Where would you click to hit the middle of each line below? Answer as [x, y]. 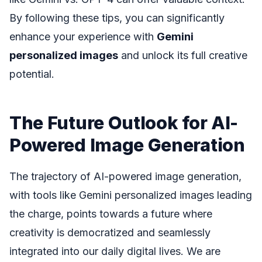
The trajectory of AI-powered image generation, [125, 176]
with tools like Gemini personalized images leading [131, 195]
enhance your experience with [83, 36]
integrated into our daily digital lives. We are [115, 251]
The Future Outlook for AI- [124, 123]
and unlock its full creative [183, 55]
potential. [32, 74]
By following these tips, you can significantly [117, 18]
